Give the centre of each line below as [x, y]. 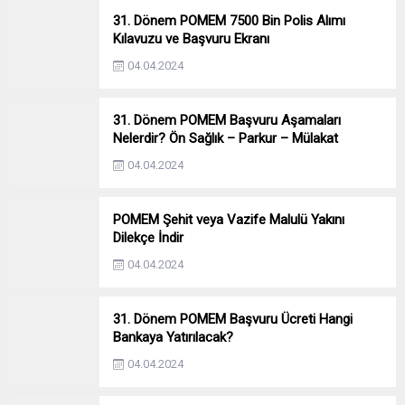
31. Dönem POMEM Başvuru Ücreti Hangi [233, 319]
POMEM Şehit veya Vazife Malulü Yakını [229, 219]
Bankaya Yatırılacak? [173, 337]
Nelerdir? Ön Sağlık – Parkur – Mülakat [226, 138]
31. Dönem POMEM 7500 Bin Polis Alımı [229, 20]
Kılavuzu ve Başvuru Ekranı [191, 38]
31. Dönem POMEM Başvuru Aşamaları [227, 120]
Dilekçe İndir [148, 237]
